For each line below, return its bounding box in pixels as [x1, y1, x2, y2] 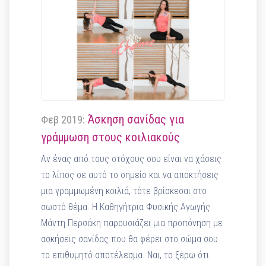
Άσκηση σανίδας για [85, 112, 185, 126]
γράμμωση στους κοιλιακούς [41, 129, 180, 144]
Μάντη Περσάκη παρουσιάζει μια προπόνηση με [41, 217, 223, 229]
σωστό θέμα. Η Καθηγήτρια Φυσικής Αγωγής [41, 201, 211, 213]
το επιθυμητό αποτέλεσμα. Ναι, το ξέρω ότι [41, 249, 210, 261]
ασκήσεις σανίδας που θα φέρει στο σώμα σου [41, 233, 218, 245]
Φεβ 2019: [41, 113, 85, 126]
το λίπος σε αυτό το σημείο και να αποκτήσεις [41, 169, 219, 180]
